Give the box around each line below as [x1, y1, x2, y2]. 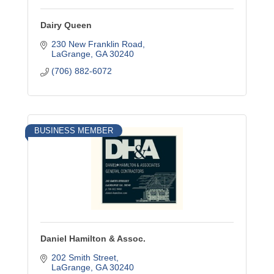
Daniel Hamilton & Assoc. [40, 234, 146, 243]
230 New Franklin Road [51, 39, 143, 49]
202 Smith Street [51, 253, 116, 262]
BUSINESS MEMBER [34, 126, 113, 135]
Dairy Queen [40, 20, 92, 30]
